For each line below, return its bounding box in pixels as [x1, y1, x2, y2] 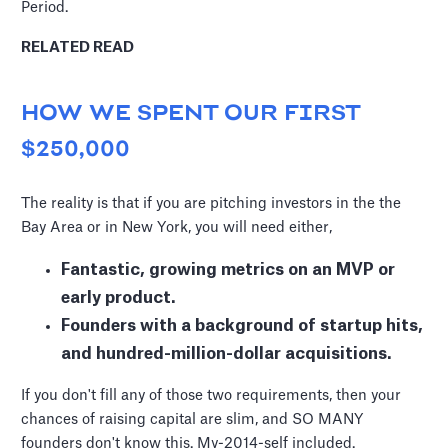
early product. [61, 290, 177, 307]
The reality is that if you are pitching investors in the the [21, 196, 402, 212]
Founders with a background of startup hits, [61, 318, 424, 335]
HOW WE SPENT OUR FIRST [21, 102, 361, 127]
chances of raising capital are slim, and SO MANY [21, 412, 364, 428]
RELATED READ [21, 40, 135, 56]
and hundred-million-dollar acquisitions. [61, 346, 393, 363]
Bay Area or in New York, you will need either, [21, 220, 333, 236]
